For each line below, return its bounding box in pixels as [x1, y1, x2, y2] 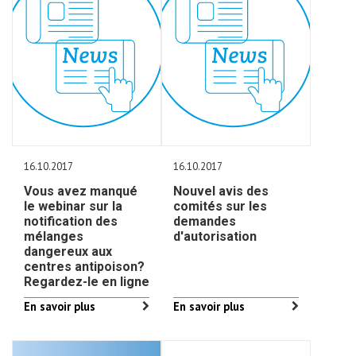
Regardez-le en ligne [24, 274, 149, 289]
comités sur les [173, 199, 268, 214]
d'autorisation [173, 229, 257, 244]
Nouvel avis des [173, 184, 269, 199]
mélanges [24, 229, 83, 244]
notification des [24, 214, 118, 229]
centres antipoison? [24, 259, 145, 274]
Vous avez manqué [24, 184, 137, 199]
